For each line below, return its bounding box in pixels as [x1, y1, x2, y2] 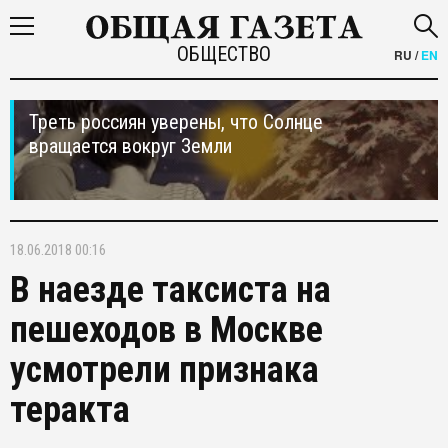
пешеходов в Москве [10, 309, 323, 351]
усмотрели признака [10, 349, 319, 391]
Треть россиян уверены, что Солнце [29, 110, 323, 134]
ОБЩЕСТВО [176, 42, 271, 66]
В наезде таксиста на [10, 269, 331, 311]
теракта [10, 389, 130, 431]
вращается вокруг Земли [29, 134, 232, 158]
